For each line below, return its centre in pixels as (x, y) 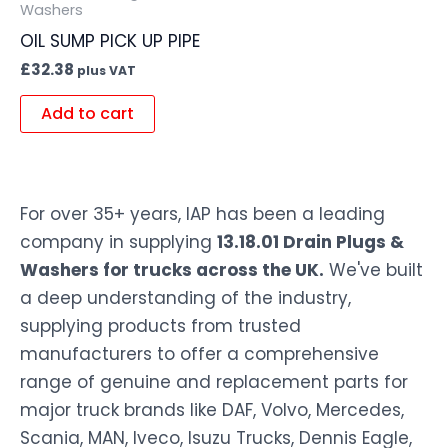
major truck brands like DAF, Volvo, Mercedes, (212, 410)
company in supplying (118, 242)
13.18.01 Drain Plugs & (310, 242)
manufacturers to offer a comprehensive (199, 354)
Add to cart (87, 113)
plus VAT (106, 71)
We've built (373, 270)
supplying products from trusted (160, 326)
